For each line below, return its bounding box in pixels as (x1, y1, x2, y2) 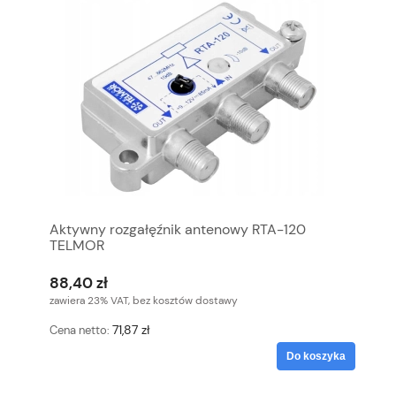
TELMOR (49, 235, 104, 255)
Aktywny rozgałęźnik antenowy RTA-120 (49, 219, 306, 239)
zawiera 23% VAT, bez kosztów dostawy (49, 293, 238, 308)
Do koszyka (286, 350, 346, 362)
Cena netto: (49, 323, 112, 339)
